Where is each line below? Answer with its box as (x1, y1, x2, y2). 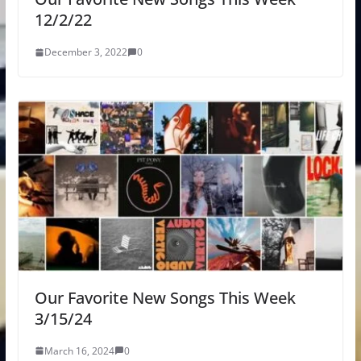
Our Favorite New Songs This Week (34, 286, 296, 309)
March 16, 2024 (44, 343, 114, 358)
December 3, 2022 (44, 45, 127, 60)
